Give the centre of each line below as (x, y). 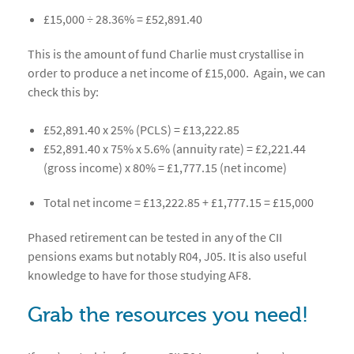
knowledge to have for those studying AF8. (139, 275)
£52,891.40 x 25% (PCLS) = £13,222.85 (141, 130)
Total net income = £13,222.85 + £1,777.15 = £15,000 (179, 202)
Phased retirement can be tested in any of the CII (155, 237)
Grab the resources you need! (168, 315)
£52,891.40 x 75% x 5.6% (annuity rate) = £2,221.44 (175, 149)
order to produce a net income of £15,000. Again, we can (177, 73)
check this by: (63, 92)
